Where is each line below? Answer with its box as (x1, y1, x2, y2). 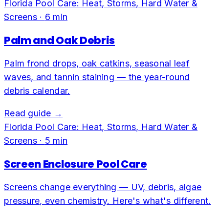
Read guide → (4, 108, 63, 118)
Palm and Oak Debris (4, 33, 115, 47)
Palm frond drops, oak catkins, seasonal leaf (4, 58, 190, 68)
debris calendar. (4, 85, 70, 96)
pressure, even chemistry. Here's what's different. (4, 195, 211, 206)
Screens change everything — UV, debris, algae (4, 181, 202, 192)
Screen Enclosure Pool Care (4, 156, 147, 171)
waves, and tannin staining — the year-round (4, 71, 190, 82)
